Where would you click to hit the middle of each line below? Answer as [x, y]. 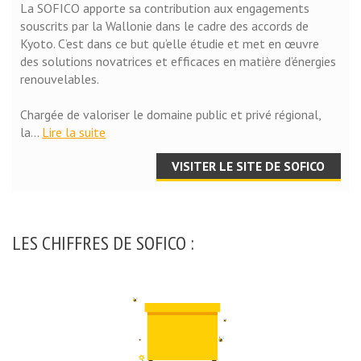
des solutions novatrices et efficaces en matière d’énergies [178, 61]
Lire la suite [74, 132]
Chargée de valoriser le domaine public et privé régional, [171, 114]
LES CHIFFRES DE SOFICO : [103, 243]
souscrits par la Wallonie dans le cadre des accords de [165, 25]
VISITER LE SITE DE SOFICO [249, 166]
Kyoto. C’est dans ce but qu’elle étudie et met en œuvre [170, 43]
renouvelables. [60, 79]
